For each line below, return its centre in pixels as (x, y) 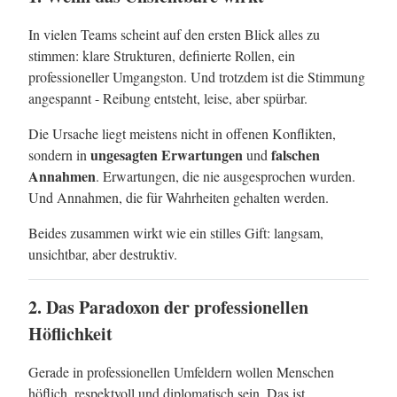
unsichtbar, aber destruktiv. (103, 254)
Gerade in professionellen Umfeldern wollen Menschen (181, 372)
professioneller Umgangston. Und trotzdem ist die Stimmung (197, 77)
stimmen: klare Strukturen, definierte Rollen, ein (162, 55)
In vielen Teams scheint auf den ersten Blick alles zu (174, 34)
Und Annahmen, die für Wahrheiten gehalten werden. (179, 197)
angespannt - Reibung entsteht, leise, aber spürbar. (168, 98)
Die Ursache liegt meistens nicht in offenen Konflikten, (182, 133)
